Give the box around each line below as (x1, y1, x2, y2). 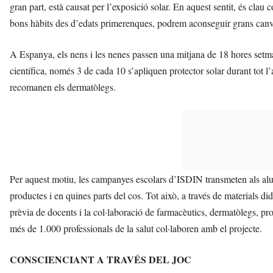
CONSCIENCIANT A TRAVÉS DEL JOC (10, 252, 191, 267)
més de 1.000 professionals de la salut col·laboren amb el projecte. (10, 222, 262, 235)
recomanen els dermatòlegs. (10, 80, 116, 94)
